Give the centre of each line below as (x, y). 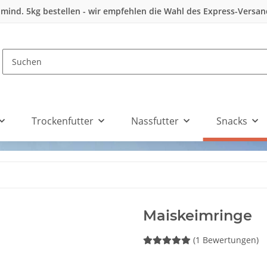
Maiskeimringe (198, 216)
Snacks (232, 121)
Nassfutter (155, 121)
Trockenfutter (63, 121)
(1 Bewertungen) (226, 240)
